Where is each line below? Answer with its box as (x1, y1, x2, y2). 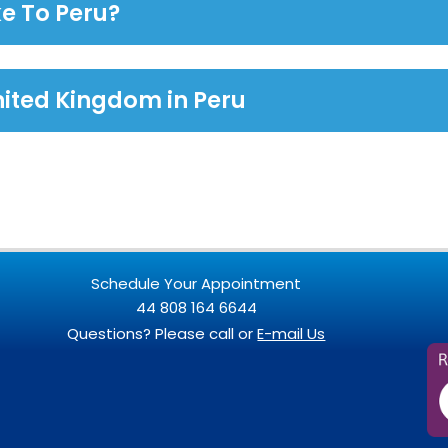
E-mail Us (257, 322, 326, 344)
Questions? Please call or (67, 322, 258, 344)
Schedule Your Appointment (91, 272, 302, 294)
